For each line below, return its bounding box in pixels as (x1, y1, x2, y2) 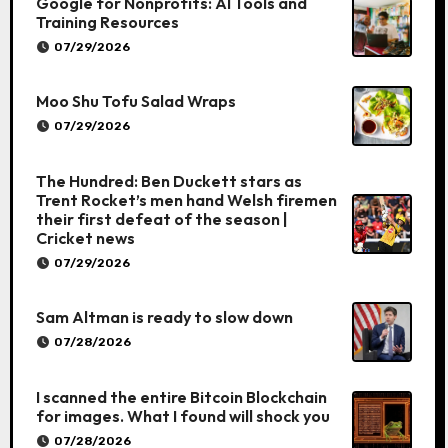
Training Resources (35, 11, 179, 32)
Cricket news (35, 227, 135, 248)
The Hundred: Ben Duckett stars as (35, 170, 302, 191)
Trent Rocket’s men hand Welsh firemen (35, 189, 337, 210)
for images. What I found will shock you (35, 405, 330, 426)
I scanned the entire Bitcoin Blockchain (35, 386, 327, 407)
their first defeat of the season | (35, 208, 288, 229)
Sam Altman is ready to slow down (35, 307, 293, 328)
